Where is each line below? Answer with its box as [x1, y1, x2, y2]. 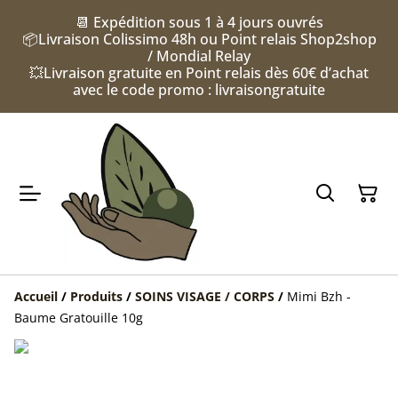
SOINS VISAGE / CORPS [135, 287, 275, 305]
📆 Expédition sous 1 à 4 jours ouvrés [75, 12, 323, 32]
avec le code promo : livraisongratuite [73, 80, 325, 99]
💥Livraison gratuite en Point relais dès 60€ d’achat [29, 63, 369, 83]
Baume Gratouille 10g [14, 308, 143, 326]
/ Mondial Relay [147, 46, 251, 66]
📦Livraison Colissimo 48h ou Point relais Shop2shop [21, 29, 377, 49]
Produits [70, 287, 123, 305]
